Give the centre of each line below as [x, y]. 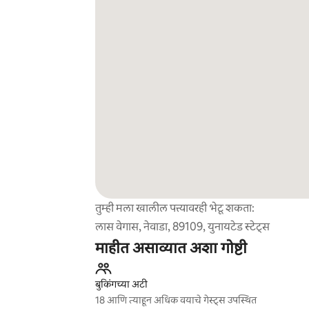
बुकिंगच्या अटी [121, 284]
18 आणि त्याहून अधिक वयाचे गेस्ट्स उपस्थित [176, 300]
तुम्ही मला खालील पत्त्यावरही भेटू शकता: [175, 208]
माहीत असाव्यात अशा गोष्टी [171, 248]
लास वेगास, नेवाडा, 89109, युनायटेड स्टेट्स [182, 227]
